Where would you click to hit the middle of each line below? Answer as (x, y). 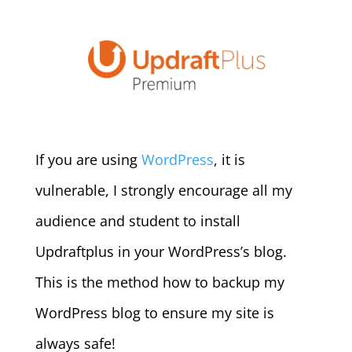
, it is (229, 159)
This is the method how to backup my (159, 282)
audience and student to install (137, 220)
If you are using (88, 159)
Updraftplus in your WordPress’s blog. (161, 251)
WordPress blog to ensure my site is (154, 312)
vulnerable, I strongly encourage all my (163, 190)
